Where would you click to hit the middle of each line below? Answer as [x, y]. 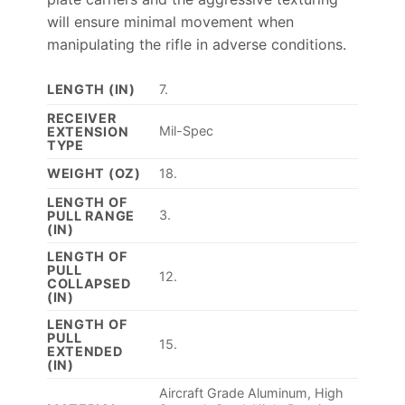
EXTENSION [88, 131]
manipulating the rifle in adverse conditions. [196, 44]
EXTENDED [85, 351]
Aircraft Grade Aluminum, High [251, 392]
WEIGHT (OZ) [94, 173]
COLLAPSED [89, 283]
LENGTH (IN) [91, 89]
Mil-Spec [186, 130]
